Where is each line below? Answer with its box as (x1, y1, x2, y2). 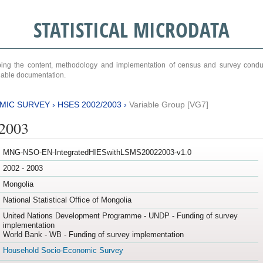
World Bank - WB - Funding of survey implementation (2, 230, 184, 240)
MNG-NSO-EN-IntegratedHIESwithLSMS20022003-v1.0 (2, 148, 191, 157)
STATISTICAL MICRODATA (33, 16, 230, 43)
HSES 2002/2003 (57, 99, 122, 109)
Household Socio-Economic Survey (2, 246, 123, 255)
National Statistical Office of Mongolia (2, 195, 131, 205)
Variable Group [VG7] (129, 99, 208, 109)
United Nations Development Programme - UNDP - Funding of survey (2, 211, 238, 221)
